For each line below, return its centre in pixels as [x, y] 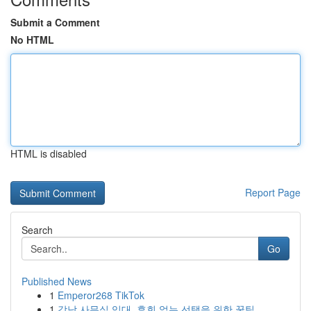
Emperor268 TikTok [101, 295]
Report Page [273, 192]
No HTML [32, 40]
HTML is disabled [49, 153]
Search [37, 230]
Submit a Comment [55, 22]
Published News [57, 281]
